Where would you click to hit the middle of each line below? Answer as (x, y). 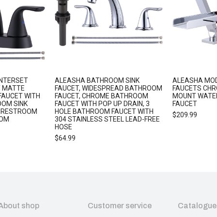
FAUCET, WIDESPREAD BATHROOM (109, 88)
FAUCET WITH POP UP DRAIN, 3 (102, 103)
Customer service (120, 205)
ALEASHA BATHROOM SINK (97, 80)
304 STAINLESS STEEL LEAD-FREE (108, 119)
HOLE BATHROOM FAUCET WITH (104, 111)
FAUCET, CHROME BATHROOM (102, 96)
